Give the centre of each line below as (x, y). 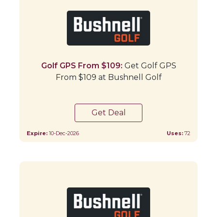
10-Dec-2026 (64, 133)
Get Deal (108, 112)
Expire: (38, 133)
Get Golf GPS (149, 65)
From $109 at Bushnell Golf (108, 77)
